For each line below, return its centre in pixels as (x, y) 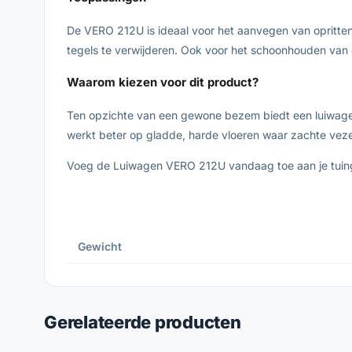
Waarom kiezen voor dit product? (163, 82)
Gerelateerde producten (143, 322)
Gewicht (100, 246)
